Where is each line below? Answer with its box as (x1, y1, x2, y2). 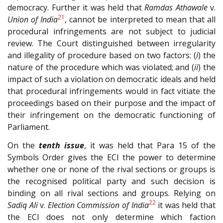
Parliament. (7, 121, 50, 133)
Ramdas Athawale (144, 2, 208, 13)
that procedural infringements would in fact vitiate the (7, 86, 216, 97)
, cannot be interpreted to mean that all (65, 14, 216, 25)
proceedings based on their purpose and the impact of (7, 98, 216, 109)
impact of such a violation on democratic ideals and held (7, 74, 216, 85)
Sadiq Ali (7, 199, 38, 211)
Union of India (7, 14, 58, 25)
